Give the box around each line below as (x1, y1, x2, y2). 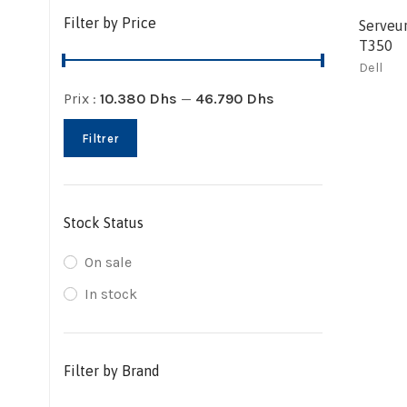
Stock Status (64, 214, 144, 231)
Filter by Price (64, 15, 156, 31)
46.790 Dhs (195, 90, 274, 107)
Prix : (64, 90, 100, 107)
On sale (84, 253, 132, 271)
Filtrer (82, 131, 120, 145)
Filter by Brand (64, 362, 160, 379)
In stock (84, 285, 137, 303)
